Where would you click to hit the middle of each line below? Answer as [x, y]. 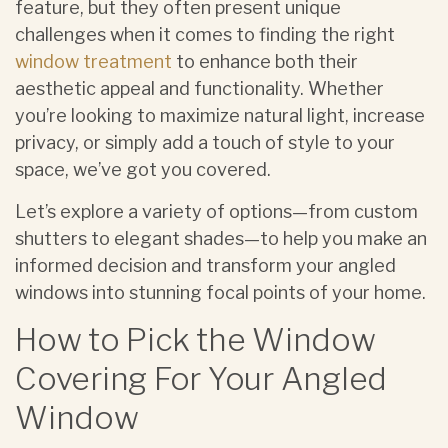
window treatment [93, 61]
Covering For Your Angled [201, 379]
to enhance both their [265, 61]
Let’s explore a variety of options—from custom [216, 211]
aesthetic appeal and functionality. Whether [199, 88]
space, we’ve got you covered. [147, 169]
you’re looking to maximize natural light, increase [220, 115]
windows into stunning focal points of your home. [220, 292]
